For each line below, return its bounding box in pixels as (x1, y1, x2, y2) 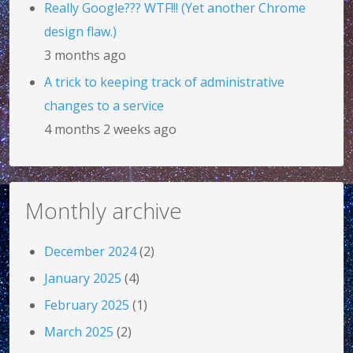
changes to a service (44, 96, 164, 114)
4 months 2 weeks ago (44, 120, 176, 138)
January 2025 (44, 269, 121, 287)
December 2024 (44, 242, 136, 260)
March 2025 (44, 322, 113, 340)
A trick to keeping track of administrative (44, 72, 284, 91)
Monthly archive (25, 195, 182, 225)
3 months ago (44, 46, 126, 64)
